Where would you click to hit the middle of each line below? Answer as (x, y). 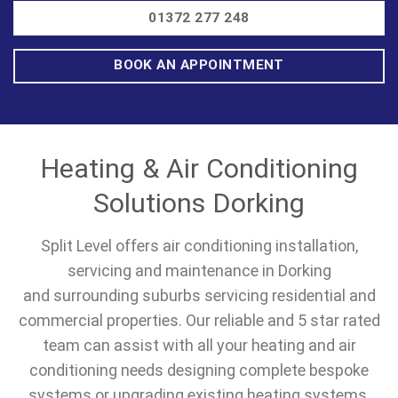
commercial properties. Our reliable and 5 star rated (199, 320)
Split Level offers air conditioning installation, (199, 245)
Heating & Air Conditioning (199, 168)
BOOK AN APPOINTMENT (199, 65)
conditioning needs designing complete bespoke (199, 370)
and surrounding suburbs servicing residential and (199, 295)
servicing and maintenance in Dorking (199, 270)
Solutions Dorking (199, 203)
